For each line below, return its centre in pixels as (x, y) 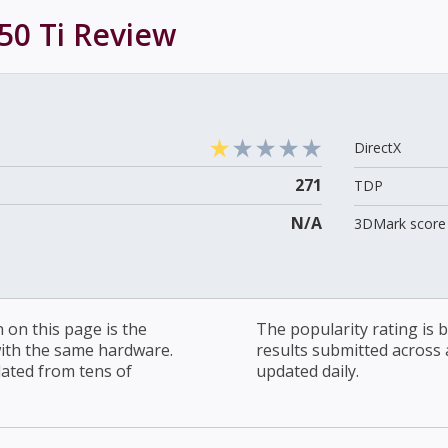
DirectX (377, 147)
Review (120, 35)
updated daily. (307, 370)
